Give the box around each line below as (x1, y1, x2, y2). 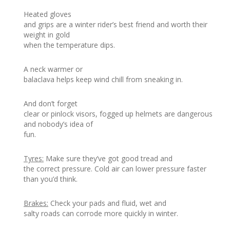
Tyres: (24, 154, 44, 164)
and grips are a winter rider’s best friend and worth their (24, 20, 207, 30)
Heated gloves (24, 9, 71, 20)
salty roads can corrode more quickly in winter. (24, 208, 178, 219)
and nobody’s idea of (24, 119, 93, 129)
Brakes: (24, 198, 48, 208)
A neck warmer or (24, 64, 83, 74)
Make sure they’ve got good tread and (44, 154, 172, 164)
